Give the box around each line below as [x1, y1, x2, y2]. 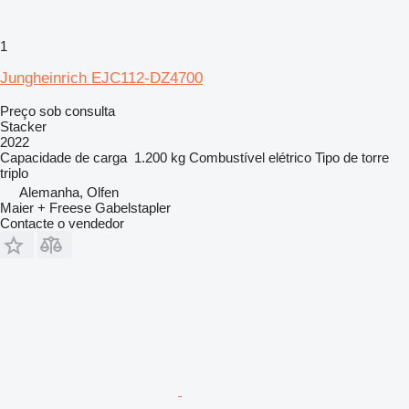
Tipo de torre [315, 149, 389, 165]
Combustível [189, 149, 265, 165]
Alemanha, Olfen [19, 184, 119, 200]
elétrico [268, 149, 311, 165]
